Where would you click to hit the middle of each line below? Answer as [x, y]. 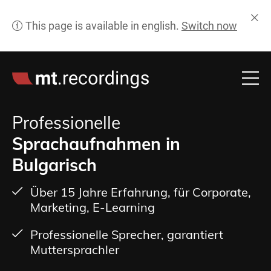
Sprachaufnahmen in [96, 144]
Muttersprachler [75, 250]
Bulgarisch [54, 165]
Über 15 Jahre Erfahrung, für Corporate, [141, 192]
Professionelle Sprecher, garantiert [127, 234]
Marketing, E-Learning [93, 207]
